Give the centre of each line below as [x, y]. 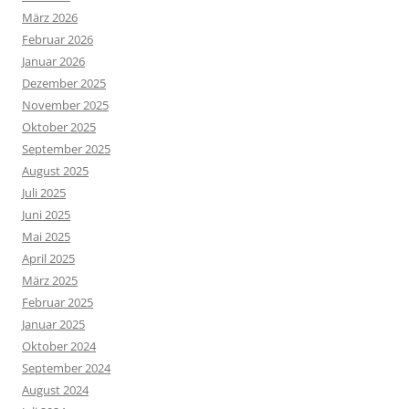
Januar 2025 [53, 325]
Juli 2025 [44, 193]
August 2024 [55, 390]
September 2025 [66, 149]
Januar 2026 [53, 62]
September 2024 [66, 368]
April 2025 [48, 259]
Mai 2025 [46, 237]
